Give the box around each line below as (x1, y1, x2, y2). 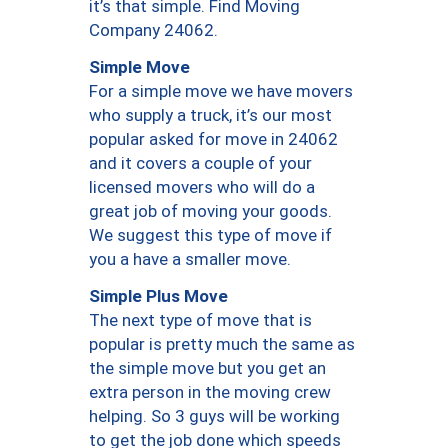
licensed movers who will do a (89, 177, 315, 198)
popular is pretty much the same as (89, 334, 355, 355)
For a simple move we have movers (89, 81, 353, 102)
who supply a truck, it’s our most (89, 105, 332, 126)
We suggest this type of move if (89, 225, 332, 246)
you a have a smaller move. (89, 249, 291, 270)
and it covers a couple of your (89, 153, 312, 174)
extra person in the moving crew (89, 382, 331, 403)
